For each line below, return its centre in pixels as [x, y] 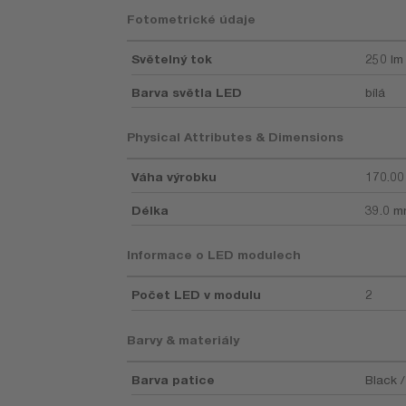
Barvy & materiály [184, 339]
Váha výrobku [174, 177]
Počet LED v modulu [197, 295]
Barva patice [174, 379]
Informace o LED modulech [214, 255]
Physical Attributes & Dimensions [236, 137]
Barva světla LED [187, 92]
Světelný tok [172, 59]
